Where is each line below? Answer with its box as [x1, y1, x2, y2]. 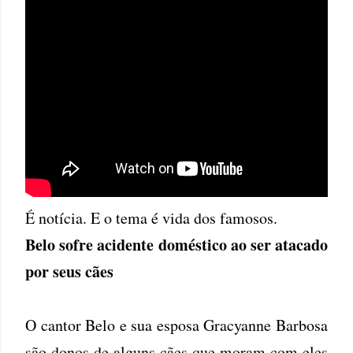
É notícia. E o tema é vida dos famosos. [25, 207, 277, 229]
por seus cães [25, 260, 113, 283]
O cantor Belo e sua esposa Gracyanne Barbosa [25, 314, 328, 336]
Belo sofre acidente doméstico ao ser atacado [25, 233, 328, 256]
